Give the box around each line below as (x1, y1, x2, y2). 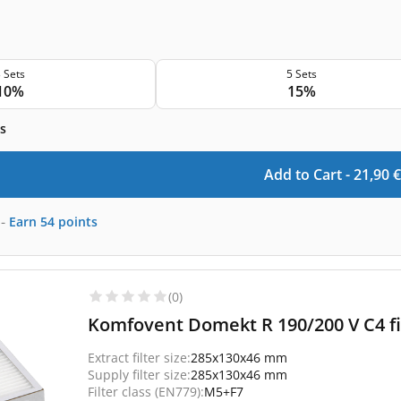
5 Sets (286, 65, 317, 81)
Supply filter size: (88, 365, 191, 383)
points (58, 213, 98, 230)
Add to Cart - (263, 164, 354, 184)
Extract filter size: (88, 348, 191, 366)
